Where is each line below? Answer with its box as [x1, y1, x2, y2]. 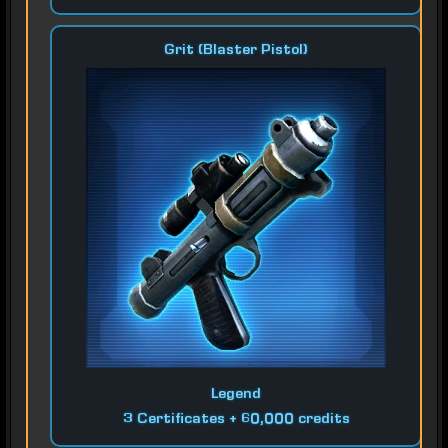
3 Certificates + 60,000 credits [122, 412, 350, 428]
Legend [211, 387, 261, 403]
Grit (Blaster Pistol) [164, 43, 308, 59]
